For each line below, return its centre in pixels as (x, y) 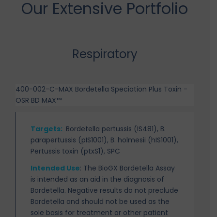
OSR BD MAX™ (39, 100)
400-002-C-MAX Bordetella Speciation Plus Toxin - (102, 89)
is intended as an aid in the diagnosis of (98, 179)
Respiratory (105, 54)
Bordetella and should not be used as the (100, 201)
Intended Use (55, 168)
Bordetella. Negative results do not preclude (105, 190)
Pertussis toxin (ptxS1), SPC (76, 151)
